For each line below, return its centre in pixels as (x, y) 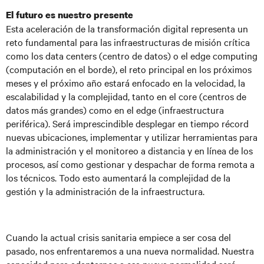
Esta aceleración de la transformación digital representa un (127, 28)
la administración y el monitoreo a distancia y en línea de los (129, 150)
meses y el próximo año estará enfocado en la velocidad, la (126, 82)
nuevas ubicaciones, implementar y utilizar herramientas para (132, 137)
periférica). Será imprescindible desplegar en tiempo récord (127, 123)
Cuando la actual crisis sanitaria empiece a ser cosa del (118, 237)
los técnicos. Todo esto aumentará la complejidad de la (118, 177)
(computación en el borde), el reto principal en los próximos (129, 69)
